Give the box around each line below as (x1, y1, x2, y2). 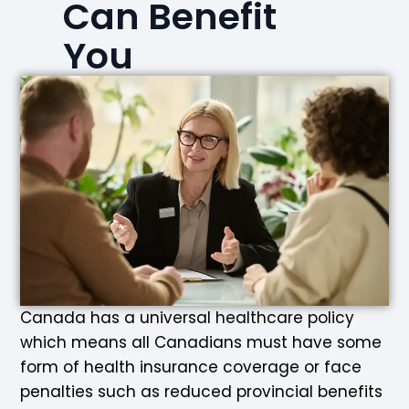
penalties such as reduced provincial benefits (20, 381, 383, 403)
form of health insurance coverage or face (20, 356, 362, 378)
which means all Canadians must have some (20, 331, 383, 353)
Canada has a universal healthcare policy (20, 307, 355, 329)
